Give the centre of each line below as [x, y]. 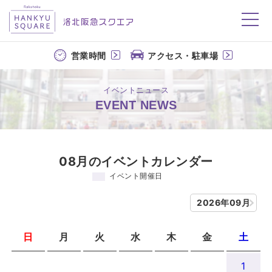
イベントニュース [136, 90]
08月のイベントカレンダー [136, 161]
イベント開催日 [136, 175]
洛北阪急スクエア [231, 12]
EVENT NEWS [136, 105]
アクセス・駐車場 [183, 55]
